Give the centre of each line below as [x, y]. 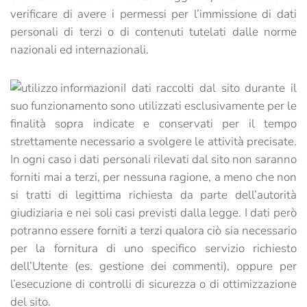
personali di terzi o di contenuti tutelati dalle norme [153, 32]
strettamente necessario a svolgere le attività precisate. [153, 142]
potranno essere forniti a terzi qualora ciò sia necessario [153, 231]
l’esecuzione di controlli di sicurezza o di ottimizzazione [153, 284]
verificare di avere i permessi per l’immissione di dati [153, 14]
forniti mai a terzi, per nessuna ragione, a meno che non [153, 177]
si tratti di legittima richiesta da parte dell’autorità [153, 195]
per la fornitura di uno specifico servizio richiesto [153, 248]
